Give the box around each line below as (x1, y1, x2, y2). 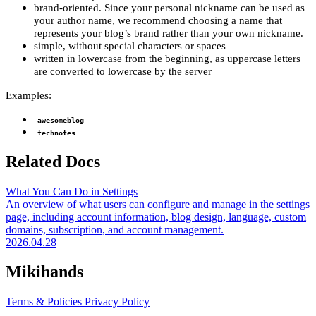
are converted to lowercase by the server (34, 64, 212, 77)
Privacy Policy (85, 296, 150, 308)
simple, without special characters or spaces (34, 39, 226, 51)
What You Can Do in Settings (6, 185, 138, 197)
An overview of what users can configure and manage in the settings (6, 197, 310, 210)
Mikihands (6, 262, 83, 281)
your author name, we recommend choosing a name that (34, 13, 282, 26)
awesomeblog (37, 115, 84, 124)
